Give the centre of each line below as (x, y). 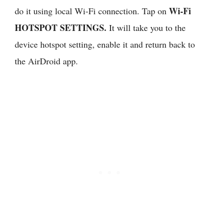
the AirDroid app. (46, 61)
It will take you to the (147, 27)
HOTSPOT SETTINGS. (62, 27)
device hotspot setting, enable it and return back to (105, 44)
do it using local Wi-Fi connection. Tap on (92, 11)
